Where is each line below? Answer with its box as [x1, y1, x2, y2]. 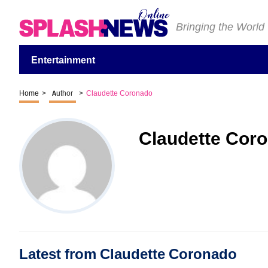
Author [52, 89, 73, 98]
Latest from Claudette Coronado [19, 246, 237, 263]
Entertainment [31, 54, 95, 66]
